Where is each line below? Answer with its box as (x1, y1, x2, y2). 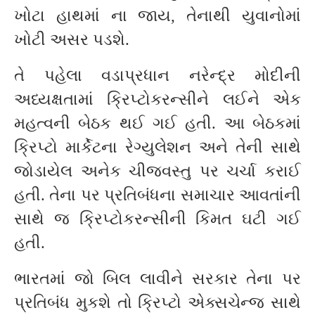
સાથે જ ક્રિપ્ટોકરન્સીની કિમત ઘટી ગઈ (14, 210, 301, 229)
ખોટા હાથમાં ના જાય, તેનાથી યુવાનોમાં (14, 7, 301, 25)
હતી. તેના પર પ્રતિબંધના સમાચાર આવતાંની (14, 186, 301, 205)
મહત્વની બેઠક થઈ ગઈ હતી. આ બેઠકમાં (14, 115, 301, 133)
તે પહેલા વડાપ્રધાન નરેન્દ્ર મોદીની (14, 67, 301, 85)
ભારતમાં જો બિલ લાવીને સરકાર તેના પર (14, 270, 301, 288)
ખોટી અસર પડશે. (14, 31, 129, 49)
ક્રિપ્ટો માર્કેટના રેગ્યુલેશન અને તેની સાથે (14, 139, 301, 157)
